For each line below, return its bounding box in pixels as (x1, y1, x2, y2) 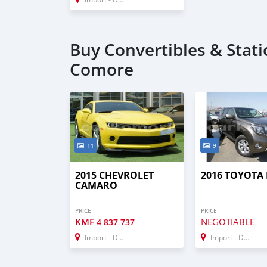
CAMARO (75, 178, 117, 192)
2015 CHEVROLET (75, 168, 154, 182)
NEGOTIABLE (201, 215, 255, 228)
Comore (70, 58, 133, 81)
